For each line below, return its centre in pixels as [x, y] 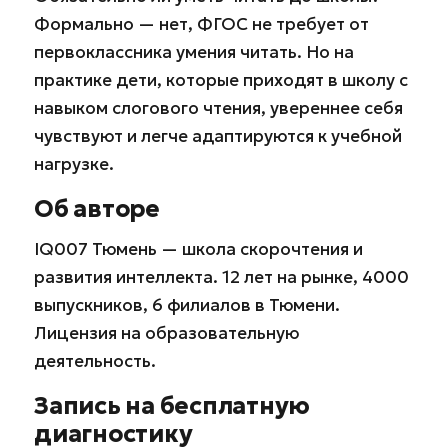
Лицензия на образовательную [166, 332]
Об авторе [97, 208]
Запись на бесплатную [172, 405]
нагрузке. [74, 163]
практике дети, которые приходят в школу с [221, 79]
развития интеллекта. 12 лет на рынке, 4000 [221, 276]
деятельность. [95, 360]
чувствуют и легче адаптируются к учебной [218, 135]
